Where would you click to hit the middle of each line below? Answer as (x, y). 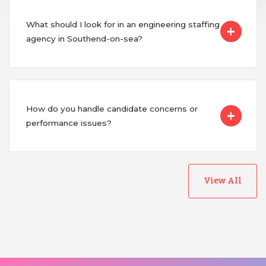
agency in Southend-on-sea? (84, 39)
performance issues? (69, 123)
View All (223, 181)
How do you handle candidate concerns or (112, 109)
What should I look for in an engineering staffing (123, 25)
